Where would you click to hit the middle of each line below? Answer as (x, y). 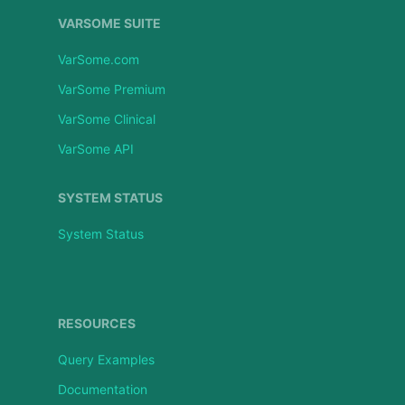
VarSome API (95, 148)
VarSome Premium (111, 89)
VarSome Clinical (106, 118)
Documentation (102, 389)
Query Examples (106, 359)
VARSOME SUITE (109, 23)
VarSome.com (98, 59)
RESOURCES (96, 323)
